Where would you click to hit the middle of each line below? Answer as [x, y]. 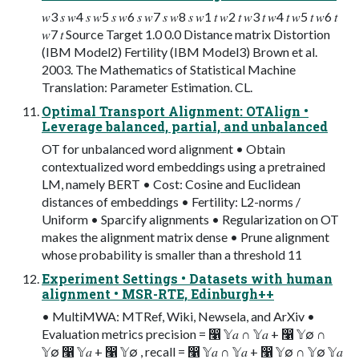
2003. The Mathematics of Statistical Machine [169, 69]
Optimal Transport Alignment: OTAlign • [175, 111]
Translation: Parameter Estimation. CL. [147, 87]
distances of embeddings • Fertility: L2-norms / [171, 201]
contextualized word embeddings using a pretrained [184, 166]
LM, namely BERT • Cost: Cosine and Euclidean [171, 184]
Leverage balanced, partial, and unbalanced [185, 126]
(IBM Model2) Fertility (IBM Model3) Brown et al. [179, 51]
